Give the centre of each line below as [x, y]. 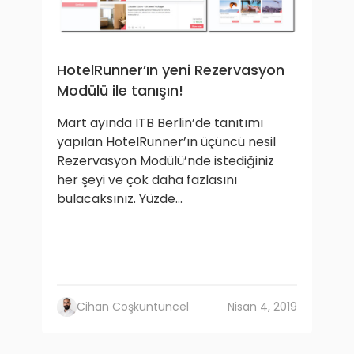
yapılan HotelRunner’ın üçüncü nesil [166, 142]
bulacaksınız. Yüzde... [120, 199]
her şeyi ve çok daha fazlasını [147, 180]
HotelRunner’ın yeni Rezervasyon [171, 70]
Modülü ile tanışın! [120, 90]
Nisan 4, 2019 [262, 307]
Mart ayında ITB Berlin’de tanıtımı [160, 123]
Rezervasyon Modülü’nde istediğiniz [166, 161]
